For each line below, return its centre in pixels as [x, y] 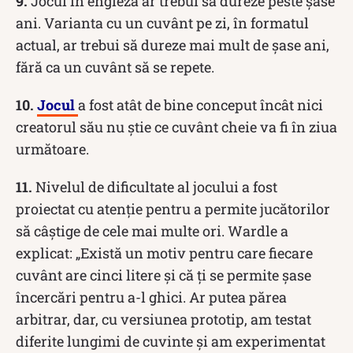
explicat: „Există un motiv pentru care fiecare [164, 253]
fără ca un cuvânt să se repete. [115, 67]
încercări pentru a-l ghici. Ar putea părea [151, 297]
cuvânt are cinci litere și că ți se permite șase [163, 275]
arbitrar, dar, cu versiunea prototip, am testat [163, 319]
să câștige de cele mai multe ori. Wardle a [152, 230]
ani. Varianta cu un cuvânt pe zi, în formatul [162, 22]
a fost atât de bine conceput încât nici [201, 104]
